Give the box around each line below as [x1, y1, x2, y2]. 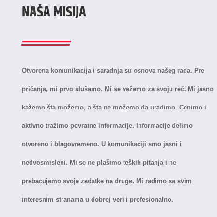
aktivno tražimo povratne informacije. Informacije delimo [21, 122, 193, 129]
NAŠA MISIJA [21, 1, 86, 23]
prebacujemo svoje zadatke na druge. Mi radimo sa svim [21, 177, 192, 185]
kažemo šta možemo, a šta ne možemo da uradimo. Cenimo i [21, 103, 206, 111]
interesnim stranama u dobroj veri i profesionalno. [21, 195, 173, 203]
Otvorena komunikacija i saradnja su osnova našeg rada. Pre [21, 66, 204, 74]
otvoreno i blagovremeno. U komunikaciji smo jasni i [21, 140, 182, 148]
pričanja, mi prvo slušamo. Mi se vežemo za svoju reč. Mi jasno [21, 85, 214, 93]
